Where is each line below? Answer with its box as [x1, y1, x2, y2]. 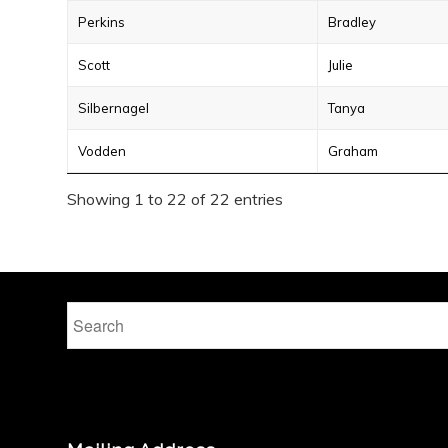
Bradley [328, 14, 376, 30]
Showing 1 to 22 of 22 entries [67, 189, 283, 210]
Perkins [78, 14, 125, 30]
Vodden [78, 143, 126, 159]
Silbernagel [78, 100, 149, 116]
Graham [328, 143, 378, 159]
